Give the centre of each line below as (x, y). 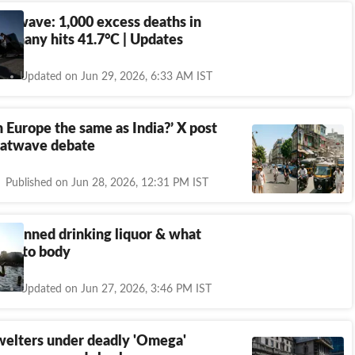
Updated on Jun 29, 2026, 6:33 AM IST (116, 76)
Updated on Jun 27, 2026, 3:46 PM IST (116, 289)
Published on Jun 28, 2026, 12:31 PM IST (107, 183)
